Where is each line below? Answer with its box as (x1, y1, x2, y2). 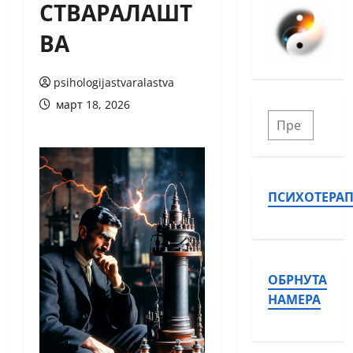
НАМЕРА (267, 290, 321, 308)
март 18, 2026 (53, 97, 130, 112)
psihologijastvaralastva (54, 75, 174, 90)
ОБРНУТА (267, 270, 327, 288)
